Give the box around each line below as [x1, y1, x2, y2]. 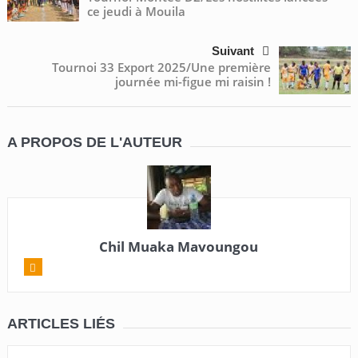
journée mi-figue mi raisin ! [115, 73, 272, 89]
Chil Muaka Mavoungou [99, 237, 259, 256]
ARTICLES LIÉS [6, 315, 115, 332]
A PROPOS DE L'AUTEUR [6, 133, 182, 150]
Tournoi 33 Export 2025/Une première [52, 58, 272, 75]
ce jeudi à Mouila [86, 2, 185, 19]
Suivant [212, 43, 255, 58]
